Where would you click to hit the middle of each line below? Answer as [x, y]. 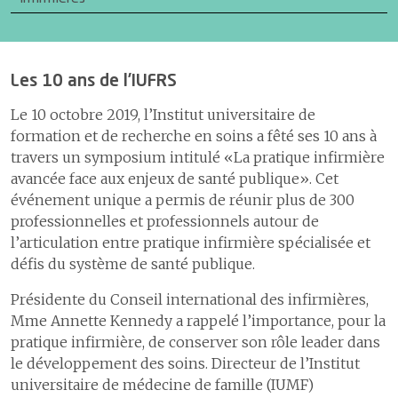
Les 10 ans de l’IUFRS [94, 81]
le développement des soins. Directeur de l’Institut [185, 363]
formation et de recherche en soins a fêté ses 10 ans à [194, 135]
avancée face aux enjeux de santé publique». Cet [175, 178]
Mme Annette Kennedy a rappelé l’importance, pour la [198, 320]
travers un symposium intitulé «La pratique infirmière [198, 157]
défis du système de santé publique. [133, 263]
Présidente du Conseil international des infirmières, [190, 299]
